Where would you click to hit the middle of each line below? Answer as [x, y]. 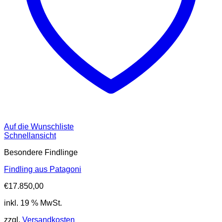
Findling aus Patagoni [43, 169]
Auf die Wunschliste [39, 127]
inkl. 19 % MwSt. [33, 203]
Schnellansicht [30, 136]
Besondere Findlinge [41, 153]
